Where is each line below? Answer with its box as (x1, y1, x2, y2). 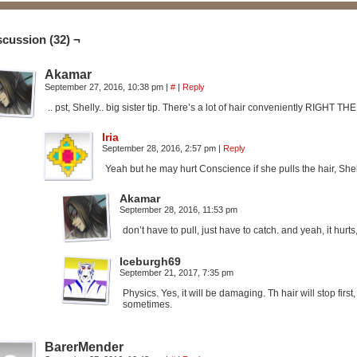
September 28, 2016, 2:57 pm (102, 143, 218, 153)
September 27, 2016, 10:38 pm (45, 82, 166, 92)
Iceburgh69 (120, 255, 181, 268)
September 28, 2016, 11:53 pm (120, 205, 237, 214)
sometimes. (123, 299, 172, 310)
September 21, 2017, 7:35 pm (120, 268, 233, 277)
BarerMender (45, 340, 124, 354)
